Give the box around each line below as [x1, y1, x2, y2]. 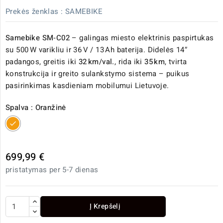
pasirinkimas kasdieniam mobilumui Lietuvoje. [5, 80, 169, 92]
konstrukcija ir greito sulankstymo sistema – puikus [5, 68, 190, 80]
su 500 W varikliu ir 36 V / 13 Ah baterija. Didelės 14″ [5, 44, 187, 56]
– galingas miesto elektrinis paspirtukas [70, 32, 214, 44]
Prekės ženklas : [5, 6, 63, 17]
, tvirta [165, 56, 187, 68]
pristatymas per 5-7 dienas [5, 164, 99, 176]
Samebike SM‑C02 [5, 32, 70, 44]
